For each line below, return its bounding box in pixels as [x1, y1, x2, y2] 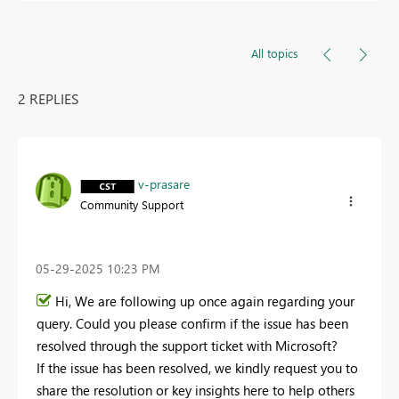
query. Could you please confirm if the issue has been [37, 313, 348, 332]
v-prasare [138, 175, 190, 193]
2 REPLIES [18, 89, 79, 109]
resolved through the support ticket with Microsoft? [37, 336, 338, 354]
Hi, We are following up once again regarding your [55, 291, 354, 310]
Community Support [80, 197, 183, 213]
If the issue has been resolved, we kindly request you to [37, 358, 358, 377]
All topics [251, 45, 298, 61]
